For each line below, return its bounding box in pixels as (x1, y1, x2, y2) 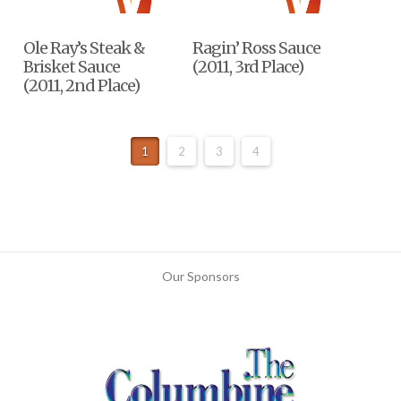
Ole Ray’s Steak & (23, 37, 146, 58)
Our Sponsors (161, 269, 240, 285)
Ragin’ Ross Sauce (192, 37, 321, 58)
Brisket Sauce (23, 55, 121, 77)
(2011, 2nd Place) (23, 74, 141, 96)
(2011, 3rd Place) (192, 55, 304, 77)
